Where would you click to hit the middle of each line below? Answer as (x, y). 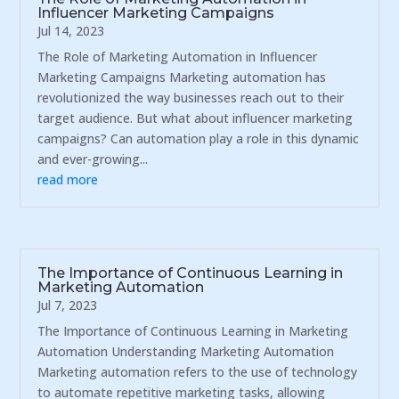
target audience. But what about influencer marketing (195, 118)
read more (68, 179)
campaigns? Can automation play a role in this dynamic (199, 138)
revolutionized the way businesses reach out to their (191, 97)
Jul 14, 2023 (71, 30)
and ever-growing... (93, 159)
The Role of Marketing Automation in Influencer (178, 56)
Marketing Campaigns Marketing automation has (182, 77)
